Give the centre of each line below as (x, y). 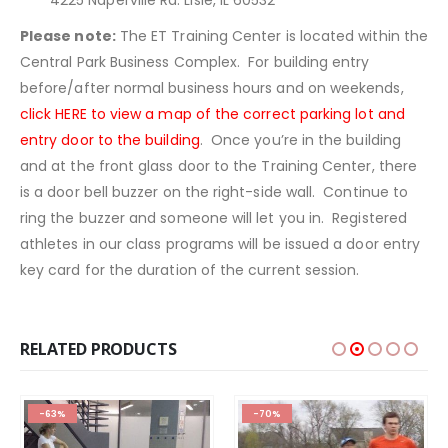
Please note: (68, 36)
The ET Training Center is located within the (271, 36)
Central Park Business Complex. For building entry (195, 62)
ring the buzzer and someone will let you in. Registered (213, 218)
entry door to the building (110, 140)
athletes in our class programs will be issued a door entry (220, 244)
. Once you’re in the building (300, 140)
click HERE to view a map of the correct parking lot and (212, 114)
